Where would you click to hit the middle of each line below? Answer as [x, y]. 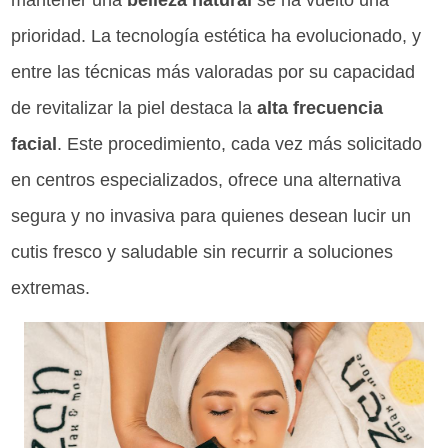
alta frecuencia [320, 108]
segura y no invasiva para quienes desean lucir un [211, 216]
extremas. [51, 288]
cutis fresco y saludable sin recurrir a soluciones [202, 252]
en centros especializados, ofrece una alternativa [206, 180]
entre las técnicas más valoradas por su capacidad [213, 72]
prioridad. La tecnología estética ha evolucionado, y [216, 36]
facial [34, 144]
